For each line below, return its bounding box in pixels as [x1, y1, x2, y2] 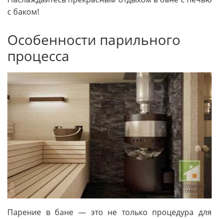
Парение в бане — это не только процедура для [7, 206, 212, 218]
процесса [7, 46, 69, 66]
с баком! [7, 6, 39, 18]
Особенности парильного [7, 30, 180, 49]
